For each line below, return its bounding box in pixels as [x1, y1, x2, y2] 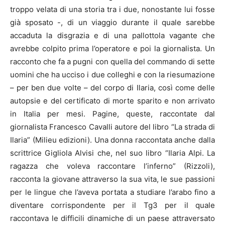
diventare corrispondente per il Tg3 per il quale [10, 200, 215, 210]
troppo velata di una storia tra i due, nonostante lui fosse [10, 4, 215, 14]
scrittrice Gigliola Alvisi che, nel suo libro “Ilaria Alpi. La [10, 148, 215, 158]
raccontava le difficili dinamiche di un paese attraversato [10, 213, 215, 223]
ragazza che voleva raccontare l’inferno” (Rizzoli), [10, 161, 215, 171]
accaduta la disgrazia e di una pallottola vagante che [10, 30, 215, 40]
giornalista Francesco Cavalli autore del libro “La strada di [10, 122, 215, 132]
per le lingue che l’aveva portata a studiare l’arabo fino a [10, 187, 215, 197]
